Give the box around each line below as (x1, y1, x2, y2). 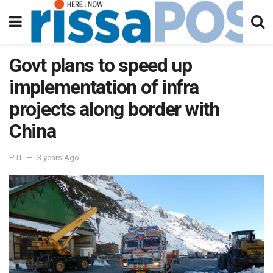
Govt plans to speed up (9, 54, 192, 77)
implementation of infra (9, 76, 199, 99)
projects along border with (9, 97, 219, 121)
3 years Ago (37, 152, 79, 162)
